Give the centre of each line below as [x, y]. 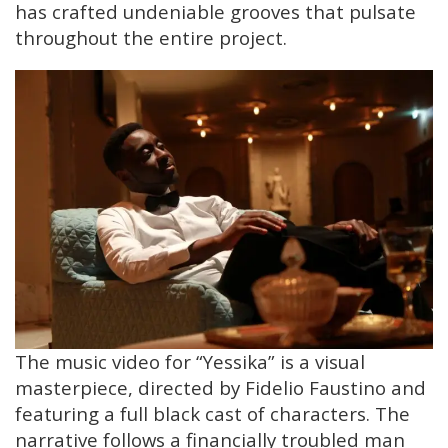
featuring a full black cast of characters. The [212, 413]
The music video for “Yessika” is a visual [190, 361]
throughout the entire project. [151, 38]
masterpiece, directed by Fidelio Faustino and [220, 387]
